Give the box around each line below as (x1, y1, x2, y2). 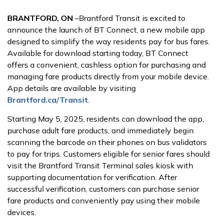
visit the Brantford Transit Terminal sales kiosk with (7, 161, 193, 170)
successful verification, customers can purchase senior (7, 184, 199, 194)
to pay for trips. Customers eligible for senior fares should (7, 149, 210, 159)
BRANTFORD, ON (7, 13, 73, 23)
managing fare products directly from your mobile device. (7, 72, 209, 81)
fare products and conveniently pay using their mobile (7, 196, 200, 205)
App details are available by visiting (7, 83, 136, 93)
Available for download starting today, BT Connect (7, 48, 188, 58)
